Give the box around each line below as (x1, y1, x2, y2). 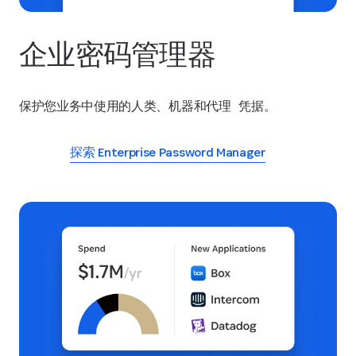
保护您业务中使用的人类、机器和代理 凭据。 (19, 97, 277, 114)
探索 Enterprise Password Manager (70, 143, 265, 161)
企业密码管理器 (19, 36, 215, 72)
